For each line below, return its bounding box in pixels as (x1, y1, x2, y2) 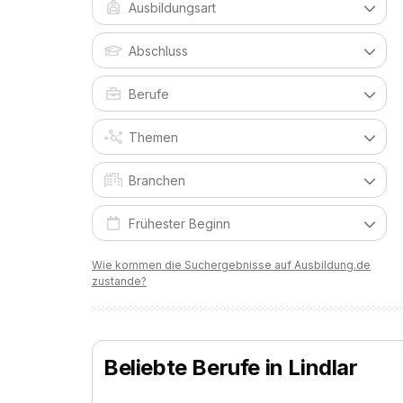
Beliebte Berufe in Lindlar (103, 354, 358, 381)
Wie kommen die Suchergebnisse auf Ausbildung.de (92, 258, 371, 272)
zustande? (92, 274, 147, 288)
